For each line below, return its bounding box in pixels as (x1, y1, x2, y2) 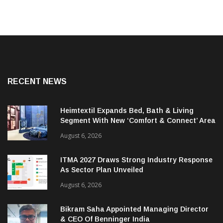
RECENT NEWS (7, 77, 67, 86)
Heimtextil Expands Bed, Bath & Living (60, 107, 194, 115)
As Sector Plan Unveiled (60, 166, 143, 174)
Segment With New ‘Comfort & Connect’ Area (60, 116, 216, 125)
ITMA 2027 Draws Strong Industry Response (60, 156, 213, 164)
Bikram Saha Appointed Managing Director (60, 205, 209, 214)
